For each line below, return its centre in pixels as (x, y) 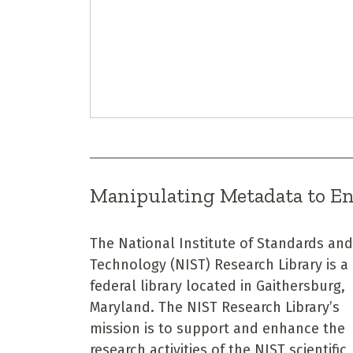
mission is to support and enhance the (217, 328)
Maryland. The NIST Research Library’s (215, 307)
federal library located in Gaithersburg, (217, 286)
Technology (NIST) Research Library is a (219, 264)
